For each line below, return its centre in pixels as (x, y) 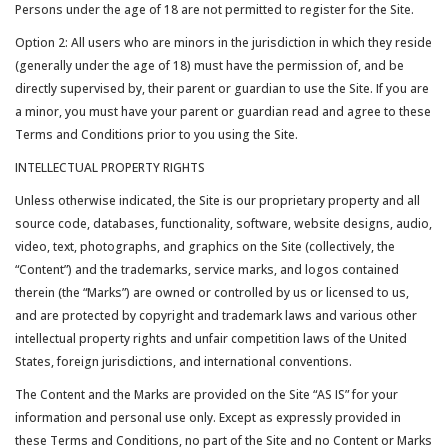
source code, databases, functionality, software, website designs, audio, (223, 223)
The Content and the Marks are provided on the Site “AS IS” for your (206, 394)
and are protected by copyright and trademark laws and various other (216, 315)
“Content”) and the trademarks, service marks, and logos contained (207, 269)
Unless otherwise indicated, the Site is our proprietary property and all (217, 200)
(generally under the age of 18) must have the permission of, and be (209, 65)
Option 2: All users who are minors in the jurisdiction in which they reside (223, 42)
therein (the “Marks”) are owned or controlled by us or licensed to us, (212, 292)
